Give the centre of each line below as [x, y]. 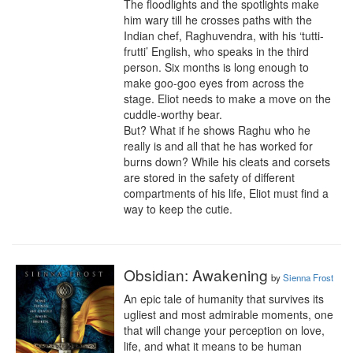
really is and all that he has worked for [218, 146]
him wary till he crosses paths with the [218, 20]
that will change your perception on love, [224, 330]
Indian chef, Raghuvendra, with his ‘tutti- [224, 35]
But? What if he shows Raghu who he [217, 130]
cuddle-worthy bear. [175, 114]
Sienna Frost [308, 277]
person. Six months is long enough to [216, 67]
